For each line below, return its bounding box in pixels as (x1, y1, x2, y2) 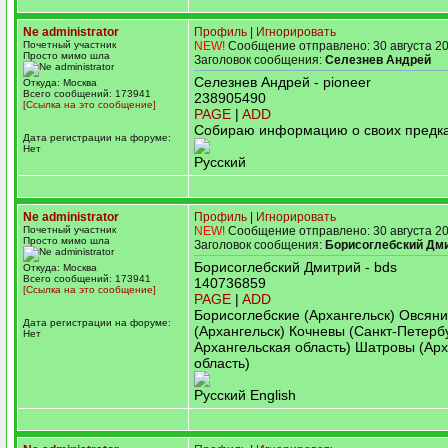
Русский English (194, 387, 296, 403)
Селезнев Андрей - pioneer (194, 74, 371, 90)
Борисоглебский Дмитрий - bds (194, 259, 397, 275)
